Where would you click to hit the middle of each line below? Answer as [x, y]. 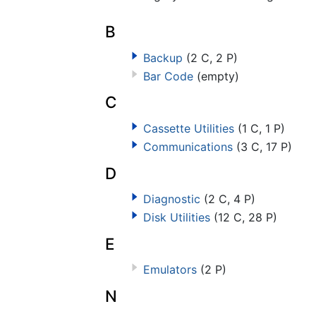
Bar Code [168, 76]
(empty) [218, 76]
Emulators [170, 270]
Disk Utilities [176, 217]
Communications [188, 146]
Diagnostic [171, 199]
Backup [163, 57]
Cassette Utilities [188, 129]
